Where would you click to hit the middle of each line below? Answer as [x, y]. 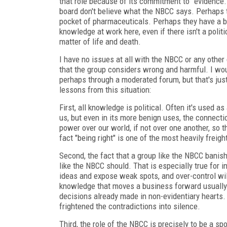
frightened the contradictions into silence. [130, 206]
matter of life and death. [100, 41]
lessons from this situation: [105, 89]
